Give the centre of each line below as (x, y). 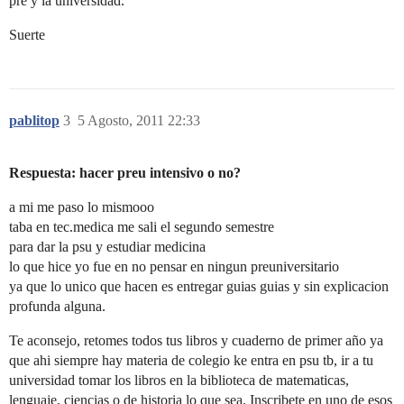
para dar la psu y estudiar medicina (107, 247)
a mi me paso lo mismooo (82, 207)
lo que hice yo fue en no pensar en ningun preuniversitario (174, 266)
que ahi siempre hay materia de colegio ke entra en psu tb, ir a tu (191, 360)
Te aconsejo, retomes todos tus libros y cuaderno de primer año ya (196, 340)
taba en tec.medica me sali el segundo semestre (142, 227)
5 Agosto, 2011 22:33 (139, 120)
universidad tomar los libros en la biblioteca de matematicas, (179, 380)
